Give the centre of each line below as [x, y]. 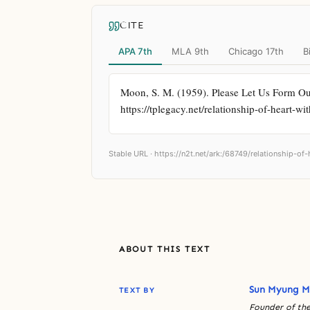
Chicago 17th [256, 51]
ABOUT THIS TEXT [165, 249]
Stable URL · [131, 153]
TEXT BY [137, 290]
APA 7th [135, 51]
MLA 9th [190, 51]
